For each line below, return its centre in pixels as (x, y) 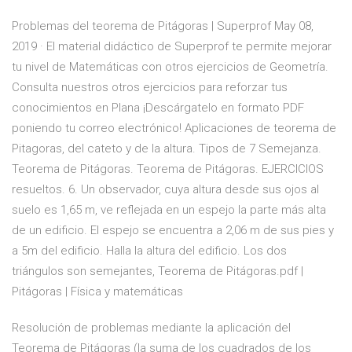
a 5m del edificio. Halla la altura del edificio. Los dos (149, 251)
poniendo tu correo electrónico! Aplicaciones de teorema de (174, 128)
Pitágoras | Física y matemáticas (97, 292)
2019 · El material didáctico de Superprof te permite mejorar (172, 47)
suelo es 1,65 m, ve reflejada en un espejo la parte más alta (169, 210)
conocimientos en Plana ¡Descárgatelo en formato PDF (158, 108)
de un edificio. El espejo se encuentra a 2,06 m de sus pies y (173, 231)
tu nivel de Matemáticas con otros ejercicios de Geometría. (170, 67)
